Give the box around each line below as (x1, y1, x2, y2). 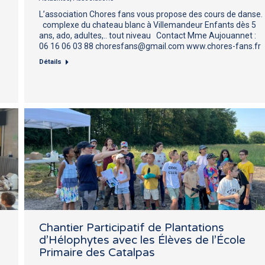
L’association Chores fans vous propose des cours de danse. (39, 9, 263, 19)
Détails (39, 57, 62, 66)
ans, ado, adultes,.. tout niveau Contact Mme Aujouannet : (39, 30, 256, 40)
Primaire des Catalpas (39, 245, 155, 259)
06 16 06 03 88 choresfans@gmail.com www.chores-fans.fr (39, 41, 261, 51)
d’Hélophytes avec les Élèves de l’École (39, 233, 245, 247)
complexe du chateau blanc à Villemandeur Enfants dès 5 (39, 20, 256, 30)
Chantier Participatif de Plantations (39, 221, 224, 234)
